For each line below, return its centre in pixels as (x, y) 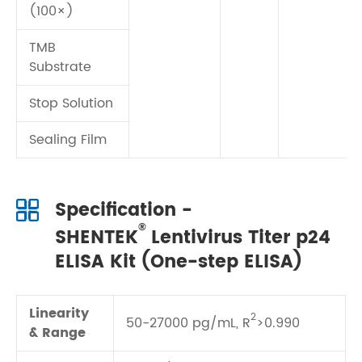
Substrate (60, 67)
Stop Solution (71, 103)
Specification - (124, 210)
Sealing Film (68, 140)
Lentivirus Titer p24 (238, 238)
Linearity (59, 314)
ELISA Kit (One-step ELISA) (179, 262)
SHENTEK (97, 238)
